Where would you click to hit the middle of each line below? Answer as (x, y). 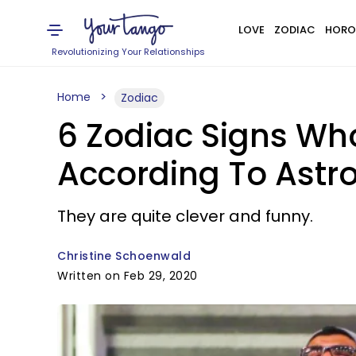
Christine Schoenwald (124, 256)
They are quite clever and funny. (185, 216)
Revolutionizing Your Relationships (129, 52)
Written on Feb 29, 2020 (128, 276)
